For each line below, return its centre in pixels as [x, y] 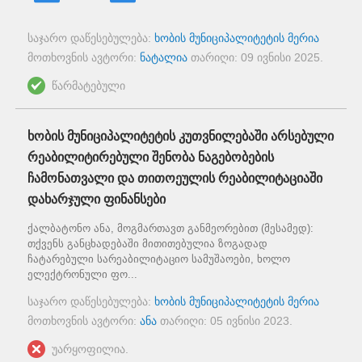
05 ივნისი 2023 [250, 320]
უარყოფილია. [90, 349]
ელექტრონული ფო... [82, 274]
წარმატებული [88, 85]
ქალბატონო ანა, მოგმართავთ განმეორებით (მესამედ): [170, 228]
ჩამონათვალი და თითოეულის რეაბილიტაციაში [175, 178]
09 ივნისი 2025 [280, 57]
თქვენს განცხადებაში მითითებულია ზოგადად [147, 243]
